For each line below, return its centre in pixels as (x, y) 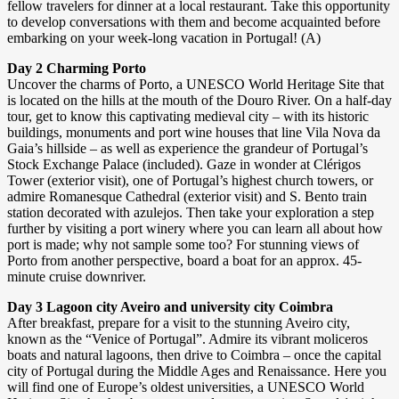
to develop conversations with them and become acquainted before (194, 22)
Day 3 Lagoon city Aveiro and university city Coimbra (170, 307)
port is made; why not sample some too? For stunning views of (183, 245)
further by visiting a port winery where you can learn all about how (195, 229)
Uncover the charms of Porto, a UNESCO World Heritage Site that (195, 85)
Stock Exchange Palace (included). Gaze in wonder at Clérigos (184, 165)
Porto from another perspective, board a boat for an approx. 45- (184, 261)
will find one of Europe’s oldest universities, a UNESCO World (186, 387)
